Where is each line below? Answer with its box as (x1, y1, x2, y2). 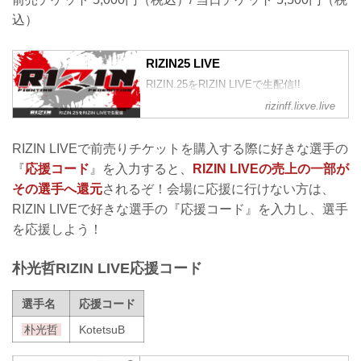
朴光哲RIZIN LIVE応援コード (12, 260, 202, 277)
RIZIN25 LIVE (146, 57, 221, 71)
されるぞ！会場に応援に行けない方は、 (102, 182, 334, 197)
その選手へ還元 (12, 182, 102, 197)
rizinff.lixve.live (265, 99, 335, 112)
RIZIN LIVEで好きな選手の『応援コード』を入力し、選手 (12, 202, 348, 217)
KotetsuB (78, 323, 125, 337)
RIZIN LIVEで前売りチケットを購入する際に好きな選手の (12, 142, 348, 156)
